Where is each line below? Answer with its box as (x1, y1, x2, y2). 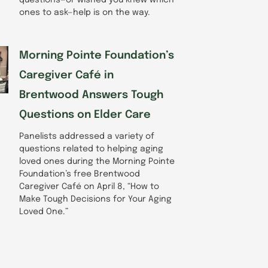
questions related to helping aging (19, 144, 163, 153)
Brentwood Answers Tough (19, 89, 163, 100)
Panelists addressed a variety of (19, 132, 154, 141)
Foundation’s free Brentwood (19, 169, 140, 178)
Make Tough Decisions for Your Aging (19, 194, 172, 203)
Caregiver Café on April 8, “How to (19, 182, 159, 191)
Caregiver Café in (19, 69, 114, 81)
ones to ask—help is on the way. (19, 8, 150, 17)
